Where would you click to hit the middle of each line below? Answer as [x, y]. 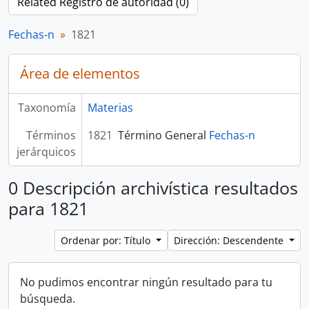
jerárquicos [46, 152]
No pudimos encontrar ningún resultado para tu [146, 282]
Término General [163, 135]
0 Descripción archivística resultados [153, 188]
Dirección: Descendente [230, 240]
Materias [110, 108]
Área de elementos [80, 73]
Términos [51, 135]
